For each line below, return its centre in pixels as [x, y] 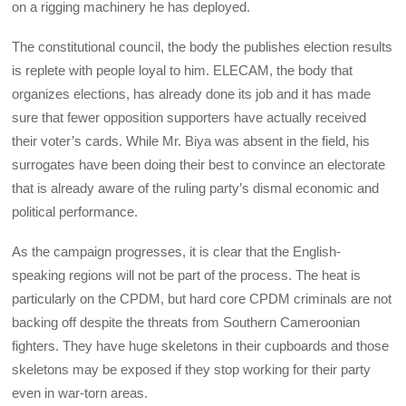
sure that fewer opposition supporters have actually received [189, 118]
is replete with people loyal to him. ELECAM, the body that [183, 71]
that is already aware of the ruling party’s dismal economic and [196, 188]
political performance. [75, 212]
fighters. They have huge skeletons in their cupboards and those [201, 346]
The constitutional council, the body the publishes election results [203, 47]
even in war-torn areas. [80, 393]
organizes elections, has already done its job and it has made [192, 94]
